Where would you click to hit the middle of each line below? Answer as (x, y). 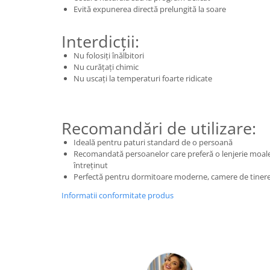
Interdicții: (100, 42)
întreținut (91, 165)
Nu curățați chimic (106, 67)
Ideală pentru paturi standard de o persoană (153, 143)
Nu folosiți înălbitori (109, 56)
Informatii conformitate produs (118, 196)
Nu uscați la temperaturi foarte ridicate (143, 79)
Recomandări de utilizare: (159, 128)
